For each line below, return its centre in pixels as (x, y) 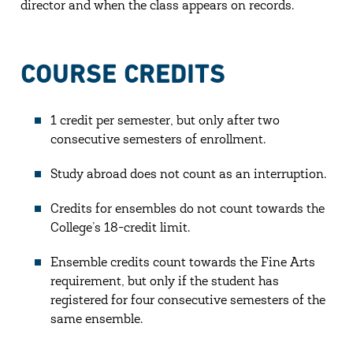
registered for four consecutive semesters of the (188, 301)
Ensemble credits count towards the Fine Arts (182, 263)
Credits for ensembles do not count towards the (187, 209)
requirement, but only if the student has (164, 282)
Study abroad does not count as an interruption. (188, 175)
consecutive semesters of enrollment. (158, 140)
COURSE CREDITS (123, 74)
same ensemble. (96, 320)
